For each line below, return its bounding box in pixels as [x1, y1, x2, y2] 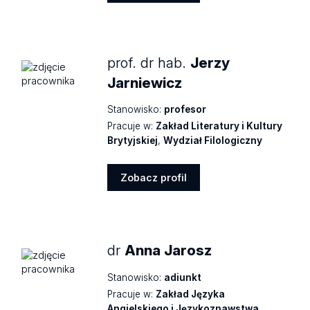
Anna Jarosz [125, 241, 212, 259]
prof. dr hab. [107, 53, 191, 71]
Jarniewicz [107, 73, 183, 91]
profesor [164, 104, 207, 116]
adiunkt [164, 271, 202, 283]
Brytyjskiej [107, 134, 158, 146]
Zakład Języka [156, 288, 226, 300]
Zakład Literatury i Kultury [156, 120, 283, 131]
